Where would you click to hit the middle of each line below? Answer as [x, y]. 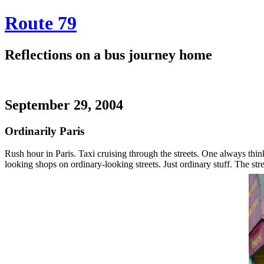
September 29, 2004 [64, 105]
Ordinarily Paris [44, 131]
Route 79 [41, 23]
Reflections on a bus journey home [108, 55]
